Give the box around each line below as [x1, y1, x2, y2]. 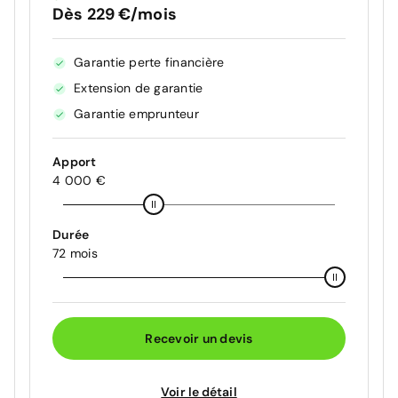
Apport [52, 154, 97, 171]
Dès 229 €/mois [52, 4, 177, 26]
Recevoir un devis [145, 330, 253, 346]
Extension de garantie [74, 80, 203, 97]
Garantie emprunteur [74, 106, 199, 123]
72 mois [52, 245, 98, 262]
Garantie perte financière [74, 54, 225, 71]
